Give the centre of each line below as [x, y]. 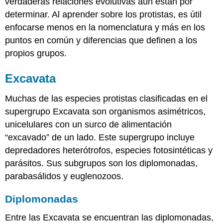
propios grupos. [36, 53]
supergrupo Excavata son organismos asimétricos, [106, 111]
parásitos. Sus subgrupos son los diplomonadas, [102, 163]
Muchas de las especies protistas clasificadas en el [107, 98]
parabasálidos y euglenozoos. [64, 176]
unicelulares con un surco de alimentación [89, 124]
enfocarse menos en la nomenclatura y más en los [105, 27]
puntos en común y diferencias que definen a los [101, 40]
